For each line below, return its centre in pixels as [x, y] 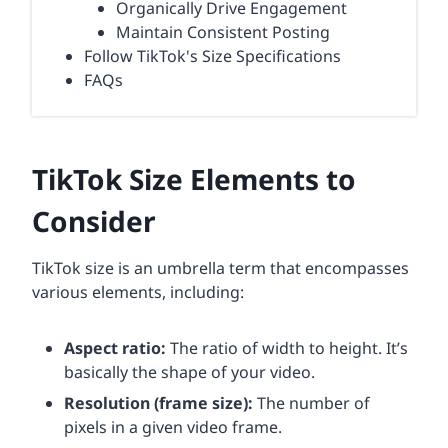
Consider [94, 221]
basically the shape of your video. [189, 372]
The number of [311, 403]
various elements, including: [138, 292]
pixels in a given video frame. [173, 427]
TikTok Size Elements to [194, 179]
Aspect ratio [112, 348]
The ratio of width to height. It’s [287, 348]
